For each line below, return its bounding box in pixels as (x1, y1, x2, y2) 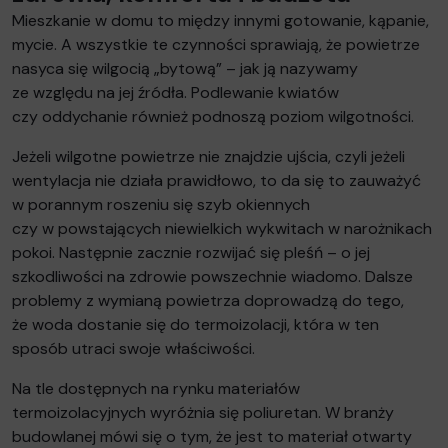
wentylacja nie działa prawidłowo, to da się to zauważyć (12, 169, 421, 191)
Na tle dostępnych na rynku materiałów (12, 377, 300, 399)
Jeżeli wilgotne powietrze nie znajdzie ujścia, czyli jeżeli (12, 145, 405, 167)
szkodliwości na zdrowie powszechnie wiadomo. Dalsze (12, 265, 413, 287)
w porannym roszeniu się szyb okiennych (12, 193, 310, 215)
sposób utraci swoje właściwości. (12, 337, 255, 359)
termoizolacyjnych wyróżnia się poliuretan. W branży (12, 401, 394, 423)
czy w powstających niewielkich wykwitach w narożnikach (12, 217, 432, 239)
